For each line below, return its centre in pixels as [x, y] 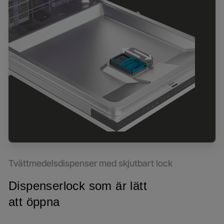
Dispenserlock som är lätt [78, 186]
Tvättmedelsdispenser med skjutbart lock [90, 163]
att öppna [34, 202]
